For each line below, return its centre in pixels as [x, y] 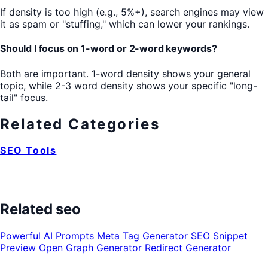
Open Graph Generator [92, 248]
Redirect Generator [188, 248]
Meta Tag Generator [144, 236]
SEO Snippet [219, 236]
